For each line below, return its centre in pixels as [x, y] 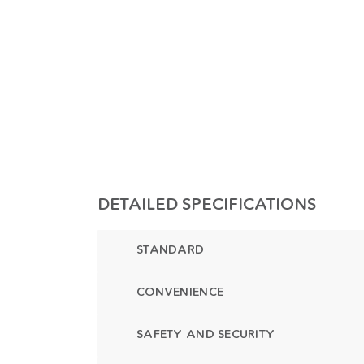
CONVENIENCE [180, 292]
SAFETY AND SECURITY [206, 334]
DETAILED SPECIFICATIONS [207, 204]
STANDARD [171, 249]
